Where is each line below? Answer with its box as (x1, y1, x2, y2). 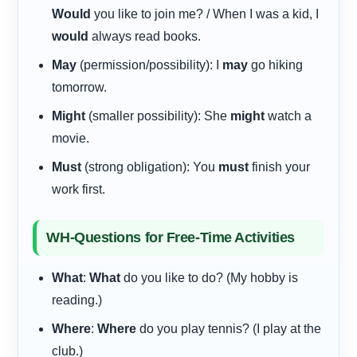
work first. (52, 182, 106, 196)
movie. (52, 131, 90, 145)
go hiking (248, 57, 304, 72)
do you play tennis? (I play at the (136, 321, 322, 335)
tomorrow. (52, 80, 108, 94)
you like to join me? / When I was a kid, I (91, 6, 320, 21)
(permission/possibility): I (76, 57, 223, 72)
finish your (249, 159, 311, 174)
